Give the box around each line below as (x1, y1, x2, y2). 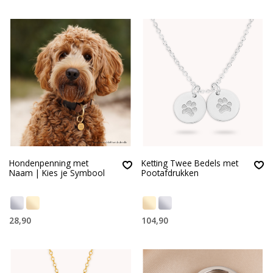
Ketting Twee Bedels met (141, 157, 238, 169)
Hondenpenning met (9, 157, 88, 169)
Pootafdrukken (141, 167, 199, 179)
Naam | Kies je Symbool (9, 167, 105, 179)
